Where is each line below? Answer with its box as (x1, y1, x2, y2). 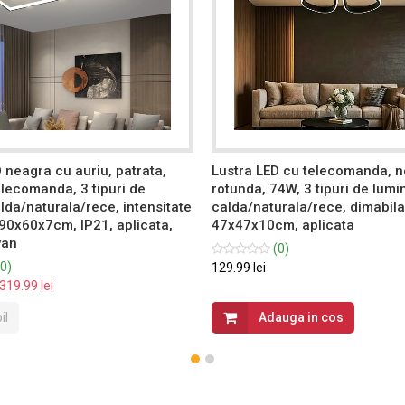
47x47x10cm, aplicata (212, 216, 355, 233)
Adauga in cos (259, 309, 344, 325)
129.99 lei (212, 259, 267, 275)
